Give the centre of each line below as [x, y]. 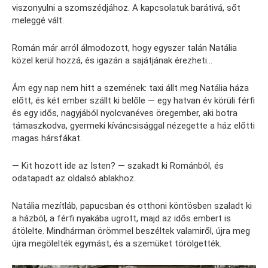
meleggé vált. [38, 20]
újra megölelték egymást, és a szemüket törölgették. [117, 243]
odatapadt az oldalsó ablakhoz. [74, 178]
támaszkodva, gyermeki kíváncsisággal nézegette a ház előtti [133, 125]
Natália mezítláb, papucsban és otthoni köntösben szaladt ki [132, 205]
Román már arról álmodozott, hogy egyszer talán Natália [124, 48]
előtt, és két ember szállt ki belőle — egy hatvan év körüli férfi [133, 100]
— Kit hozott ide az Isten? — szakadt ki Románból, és [118, 165]
